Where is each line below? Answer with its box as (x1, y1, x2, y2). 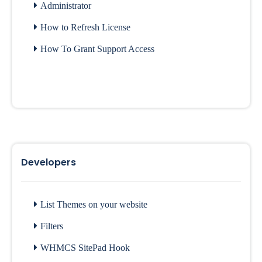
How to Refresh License (40, 22, 130, 32)
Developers (21, 156, 76, 169)
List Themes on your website (40, 199, 147, 209)
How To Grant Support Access (40, 44, 154, 54)
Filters (40, 221, 63, 231)
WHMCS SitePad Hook (40, 243, 130, 253)
